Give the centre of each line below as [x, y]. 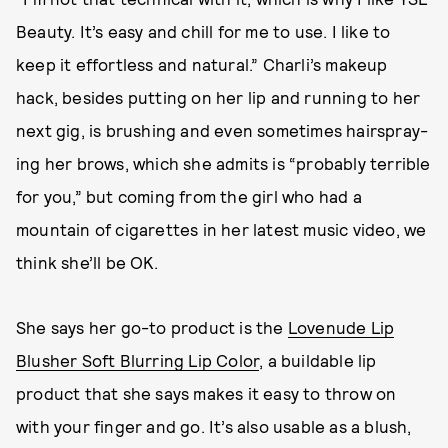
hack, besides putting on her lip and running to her [218, 96]
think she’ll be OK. [87, 261]
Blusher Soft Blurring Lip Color [138, 359]
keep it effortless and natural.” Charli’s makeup [202, 63]
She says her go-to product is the [152, 326]
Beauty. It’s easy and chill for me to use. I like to [203, 30]
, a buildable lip [318, 359]
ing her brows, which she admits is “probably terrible [223, 162]
